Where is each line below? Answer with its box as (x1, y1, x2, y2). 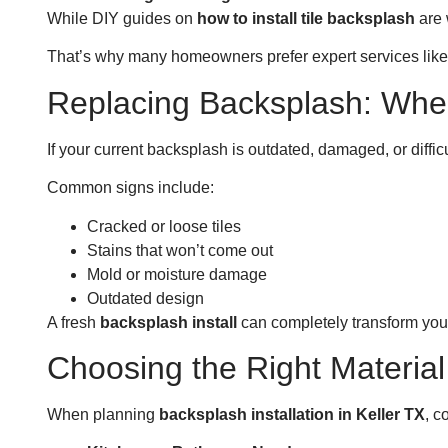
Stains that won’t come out (87, 241, 273, 259)
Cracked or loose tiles (87, 217, 241, 235)
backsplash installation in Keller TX (159, 406, 425, 424)
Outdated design (87, 289, 204, 307)
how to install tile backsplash (197, 10, 415, 28)
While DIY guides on (47, 10, 197, 28)
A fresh (47, 313, 100, 331)
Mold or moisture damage (87, 265, 267, 283)
